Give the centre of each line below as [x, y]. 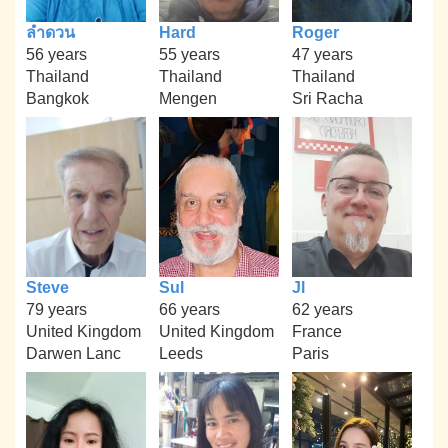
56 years [57, 54]
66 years [189, 309]
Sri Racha [327, 98]
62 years [322, 309]
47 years [322, 54]
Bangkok [58, 98]
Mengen [187, 98]
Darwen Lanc [74, 353]
